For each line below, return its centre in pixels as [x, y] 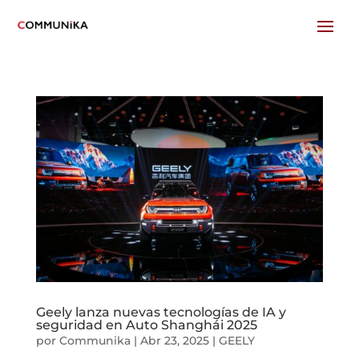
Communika [95, 341]
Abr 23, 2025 [174, 341]
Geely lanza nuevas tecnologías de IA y [161, 313]
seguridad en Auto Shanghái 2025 [146, 325]
